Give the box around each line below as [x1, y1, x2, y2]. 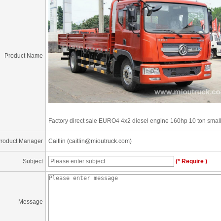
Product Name [4, 52, 43, 59]
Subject [23, 157, 43, 165]
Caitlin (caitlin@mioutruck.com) [48, 137, 132, 145]
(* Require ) [174, 157, 207, 165]
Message [18, 198, 43, 205]
